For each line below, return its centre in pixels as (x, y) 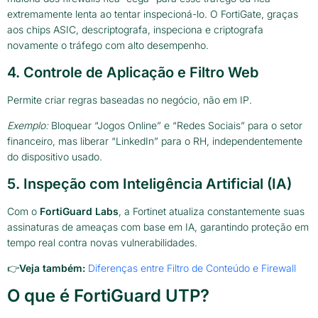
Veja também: (52, 268)
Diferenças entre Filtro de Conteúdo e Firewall (192, 268)
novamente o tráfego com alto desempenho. (108, 45)
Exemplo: (28, 126)
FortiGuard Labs (79, 211)
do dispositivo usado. (55, 157)
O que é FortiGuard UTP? (108, 296)
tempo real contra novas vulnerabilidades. (102, 242)
